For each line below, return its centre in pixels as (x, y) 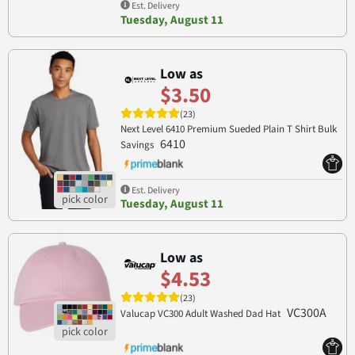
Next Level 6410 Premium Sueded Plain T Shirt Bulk (228, 129)
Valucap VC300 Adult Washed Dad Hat (201, 314)
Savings (138, 145)
